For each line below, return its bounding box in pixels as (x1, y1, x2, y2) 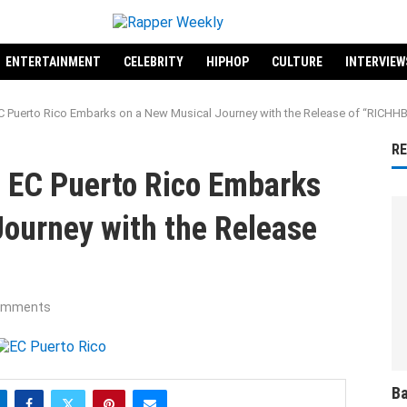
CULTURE (271, 55, 323, 69)
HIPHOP (205, 55, 249, 69)
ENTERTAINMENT (5, 55, 101, 69)
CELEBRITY (123, 55, 184, 69)
